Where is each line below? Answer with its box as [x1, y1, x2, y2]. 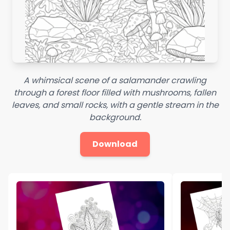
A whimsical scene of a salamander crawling [24, 74, 206, 86]
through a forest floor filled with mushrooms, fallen [14, 86, 216, 99]
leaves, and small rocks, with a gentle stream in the [11, 99, 219, 111]
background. [89, 111, 141, 123]
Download [92, 138, 138, 150]
